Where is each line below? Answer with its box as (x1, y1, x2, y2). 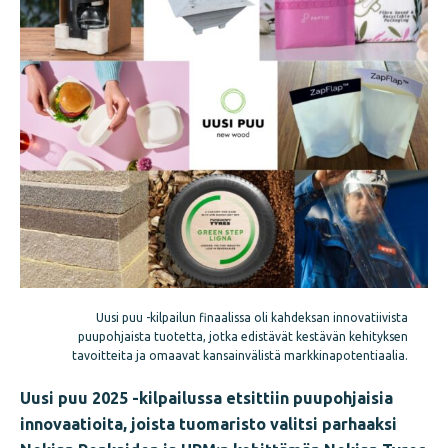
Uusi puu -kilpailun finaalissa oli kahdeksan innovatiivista (96, 310, 408, 324)
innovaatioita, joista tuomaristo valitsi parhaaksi (20, 414, 397, 433)
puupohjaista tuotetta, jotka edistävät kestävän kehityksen (78, 329, 408, 343)
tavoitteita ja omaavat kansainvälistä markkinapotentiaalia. (72, 348, 408, 362)
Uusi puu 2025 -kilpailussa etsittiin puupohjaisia (20, 388, 393, 407)
